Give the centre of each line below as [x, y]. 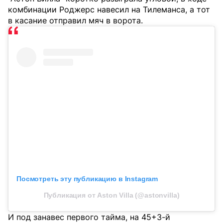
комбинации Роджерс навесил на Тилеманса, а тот [109, 9]
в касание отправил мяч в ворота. [75, 20]
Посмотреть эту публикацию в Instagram [87, 179]
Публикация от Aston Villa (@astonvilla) [111, 195]
